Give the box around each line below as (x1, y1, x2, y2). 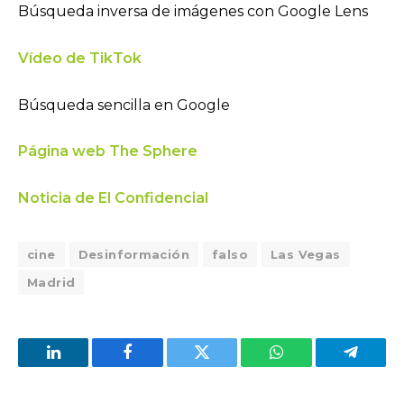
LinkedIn (51, 357, 112, 374)
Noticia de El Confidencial (18, 188, 208, 207)
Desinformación (78, 246, 190, 262)
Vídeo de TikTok (18, 49, 142, 67)
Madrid (27, 274, 76, 289)
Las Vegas (270, 246, 341, 262)
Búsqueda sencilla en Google (18, 96, 237, 114)
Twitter (200, 357, 248, 374)
